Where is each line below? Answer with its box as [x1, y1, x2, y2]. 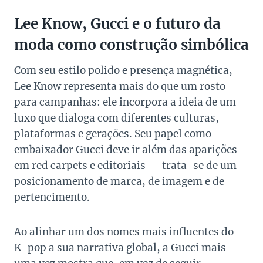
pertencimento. [14, 191, 90, 204]
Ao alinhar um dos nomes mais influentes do [14, 225, 234, 239]
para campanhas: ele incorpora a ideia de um [14, 96, 236, 109]
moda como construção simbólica [14, 36, 249, 55]
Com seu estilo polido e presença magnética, [14, 64, 232, 77]
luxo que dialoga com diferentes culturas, [14, 112, 219, 125]
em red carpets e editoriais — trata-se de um [14, 159, 237, 173]
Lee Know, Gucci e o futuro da [14, 15, 221, 33]
